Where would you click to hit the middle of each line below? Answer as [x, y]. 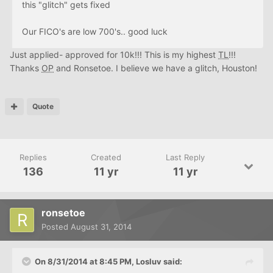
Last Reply [185, 158]
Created [106, 158]
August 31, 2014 [101, 227]
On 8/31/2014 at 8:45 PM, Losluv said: [108, 262]
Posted [56, 227]
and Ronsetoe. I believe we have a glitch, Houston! [155, 68]
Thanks [26, 68]
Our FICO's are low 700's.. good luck [95, 32]
